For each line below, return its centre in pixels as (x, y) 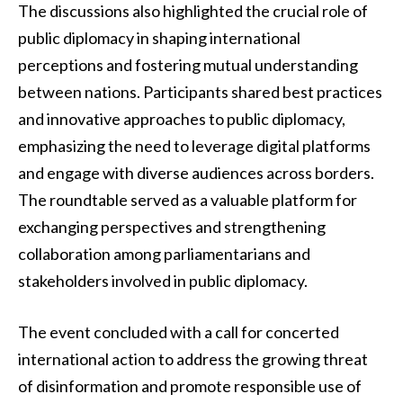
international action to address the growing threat (193, 359)
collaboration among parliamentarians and (164, 253)
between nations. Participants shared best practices (200, 91)
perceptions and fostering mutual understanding (188, 64)
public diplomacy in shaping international (159, 37)
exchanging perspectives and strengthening (172, 226)
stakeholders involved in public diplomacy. (163, 280)
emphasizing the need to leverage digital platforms (194, 145)
